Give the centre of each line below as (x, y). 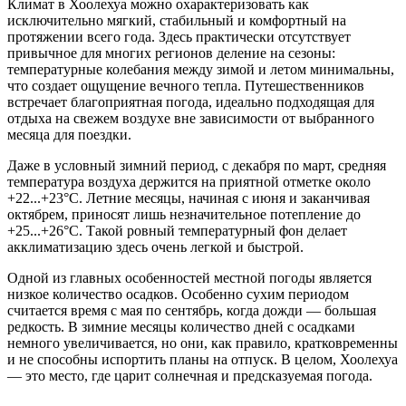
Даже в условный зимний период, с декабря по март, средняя (197, 165)
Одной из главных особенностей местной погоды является (189, 277)
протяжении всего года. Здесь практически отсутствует (179, 36)
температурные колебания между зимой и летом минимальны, (201, 69)
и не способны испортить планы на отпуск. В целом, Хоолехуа (203, 359)
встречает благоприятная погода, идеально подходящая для (191, 101)
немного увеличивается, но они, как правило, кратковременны (203, 343)
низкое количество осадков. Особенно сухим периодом (178, 294)
